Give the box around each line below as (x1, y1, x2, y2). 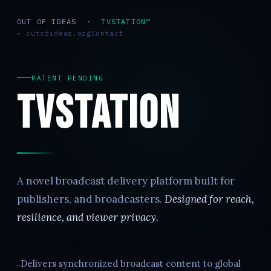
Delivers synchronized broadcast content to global (21, 257, 241, 269)
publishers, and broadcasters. (17, 192, 165, 206)
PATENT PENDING (31, 73, 104, 82)
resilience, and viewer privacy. (17, 210, 158, 224)
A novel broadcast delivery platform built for (17, 174, 235, 188)
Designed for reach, (165, 192, 254, 206)
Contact (91, 29, 124, 38)
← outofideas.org (17, 29, 91, 38)
